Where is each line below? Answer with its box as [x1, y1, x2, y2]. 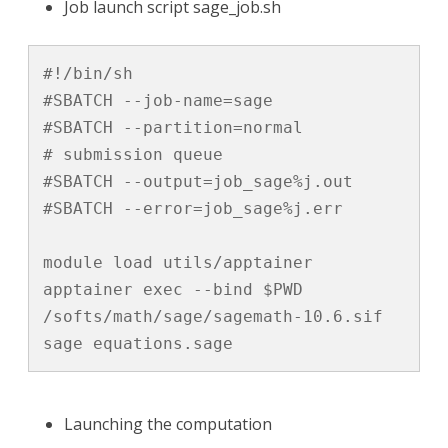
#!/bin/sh [43, 63, 133, 83]
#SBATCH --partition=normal [43, 117, 303, 137]
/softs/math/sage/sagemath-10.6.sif [43, 306, 383, 326]
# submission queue [43, 144, 223, 164]
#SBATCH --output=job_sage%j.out [43, 171, 353, 191]
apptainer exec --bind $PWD [43, 279, 303, 299]
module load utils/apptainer [43, 252, 313, 272]
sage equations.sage [43, 333, 233, 353]
